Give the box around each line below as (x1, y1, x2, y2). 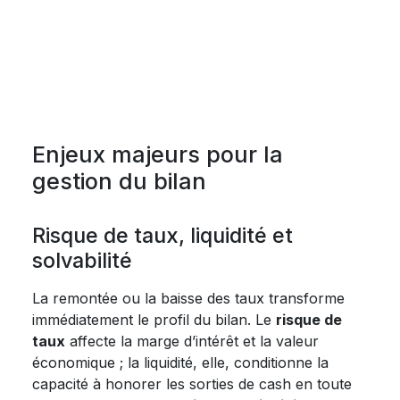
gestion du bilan (32, 168, 206, 195)
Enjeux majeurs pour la (32, 141, 283, 168)
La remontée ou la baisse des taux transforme (32, 289, 345, 307)
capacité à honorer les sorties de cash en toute (32, 375, 352, 393)
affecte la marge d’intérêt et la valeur (65, 332, 319, 350)
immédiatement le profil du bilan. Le (32, 311, 276, 329)
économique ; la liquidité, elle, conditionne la (32, 354, 329, 371)
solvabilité (32, 247, 132, 273)
